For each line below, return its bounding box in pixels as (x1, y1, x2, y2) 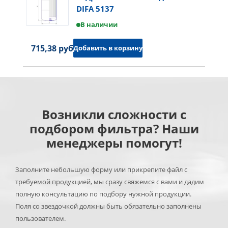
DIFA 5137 (76, 4, 114, 14)
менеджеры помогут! (46, 134, 182, 151)
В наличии (80, 20, 118, 29)
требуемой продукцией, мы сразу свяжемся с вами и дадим (15, 177, 204, 186)
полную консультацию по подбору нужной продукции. (15, 189, 191, 198)
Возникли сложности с (42, 106, 186, 123)
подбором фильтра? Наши (29, 120, 199, 137)
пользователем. (15, 214, 66, 223)
